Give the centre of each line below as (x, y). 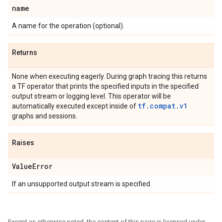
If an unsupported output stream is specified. (82, 184)
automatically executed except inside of (75, 106)
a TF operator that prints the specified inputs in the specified (105, 86)
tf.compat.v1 (163, 106)
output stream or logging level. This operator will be (91, 96)
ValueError (32, 166)
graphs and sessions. (45, 116)
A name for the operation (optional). (68, 26)
